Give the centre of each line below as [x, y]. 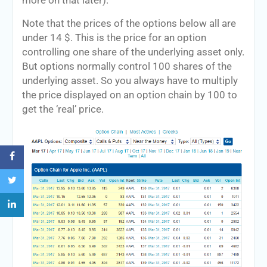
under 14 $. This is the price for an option [114, 38]
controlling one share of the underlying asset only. [133, 52]
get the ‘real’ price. [63, 109]
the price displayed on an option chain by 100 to [129, 95]
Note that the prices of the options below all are [129, 23]
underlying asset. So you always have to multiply [130, 80]
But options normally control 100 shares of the [127, 66]
